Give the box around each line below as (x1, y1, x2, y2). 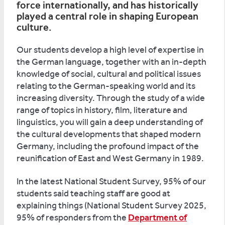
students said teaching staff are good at (17, 188, 170, 199)
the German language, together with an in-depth (17, 56, 206, 67)
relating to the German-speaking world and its (17, 80, 195, 91)
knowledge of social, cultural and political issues (17, 68, 201, 79)
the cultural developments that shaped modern (17, 129, 201, 140)
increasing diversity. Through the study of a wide (17, 92, 205, 103)
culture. (17, 21, 52, 33)
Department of (128, 212, 187, 223)
